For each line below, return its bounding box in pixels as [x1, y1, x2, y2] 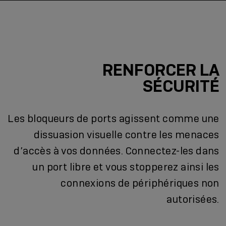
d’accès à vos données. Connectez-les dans [14, 144, 219, 158]
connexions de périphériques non [61, 177, 219, 190]
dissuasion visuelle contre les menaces [33, 128, 219, 142]
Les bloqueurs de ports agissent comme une [8, 112, 219, 126]
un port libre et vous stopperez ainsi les [32, 160, 219, 174]
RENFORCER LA [102, 60, 219, 81]
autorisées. [166, 193, 219, 206]
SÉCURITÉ [142, 76, 219, 97]
